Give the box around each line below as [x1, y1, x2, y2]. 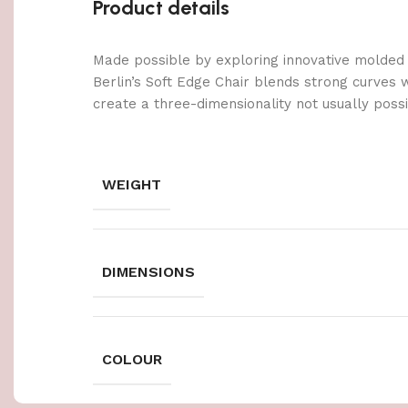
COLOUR [102, 350, 162, 368]
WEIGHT [102, 175, 161, 193]
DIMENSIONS [102, 262, 195, 280]
